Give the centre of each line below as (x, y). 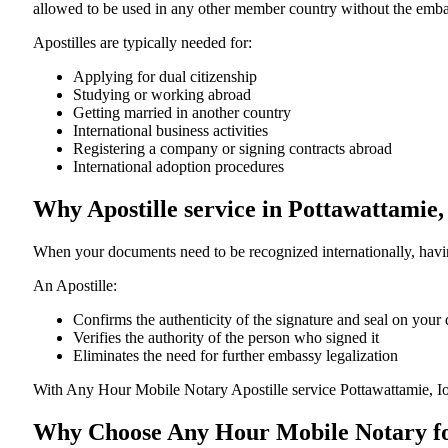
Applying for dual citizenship (165, 76)
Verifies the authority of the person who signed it (226, 337)
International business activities (170, 130)
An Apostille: (75, 285)
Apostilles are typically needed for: (142, 42)
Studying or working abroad (162, 94)
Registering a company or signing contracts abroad (232, 148)
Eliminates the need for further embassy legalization (235, 355)
